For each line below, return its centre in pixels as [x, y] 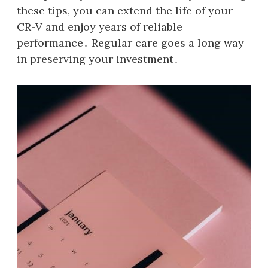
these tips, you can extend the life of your [125, 10]
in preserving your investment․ [98, 59]
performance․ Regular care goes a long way [130, 42]
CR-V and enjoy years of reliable [100, 26]
